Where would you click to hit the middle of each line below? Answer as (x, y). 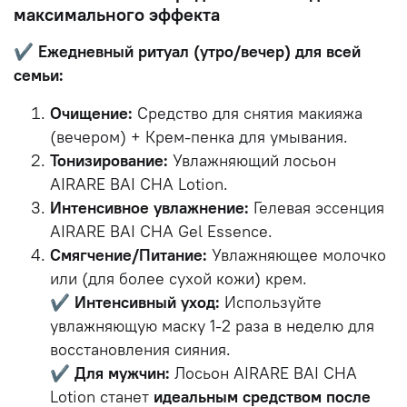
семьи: (39, 75)
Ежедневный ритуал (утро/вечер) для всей (199, 51)
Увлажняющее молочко (297, 255)
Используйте (271, 302)
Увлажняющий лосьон (252, 160)
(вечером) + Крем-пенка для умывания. (201, 137)
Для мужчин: (122, 373)
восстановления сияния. (140, 349)
